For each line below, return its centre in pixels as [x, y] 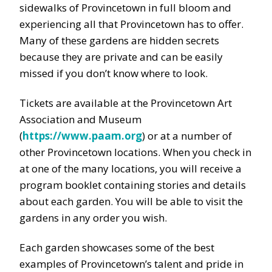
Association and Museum [80, 120]
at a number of [196, 136]
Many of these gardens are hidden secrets [119, 41]
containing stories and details [174, 185]
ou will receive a [203, 169]
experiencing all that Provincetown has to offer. [131, 24]
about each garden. [67, 202]
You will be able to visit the [179, 202]
